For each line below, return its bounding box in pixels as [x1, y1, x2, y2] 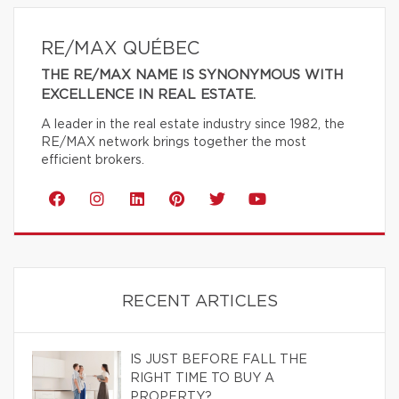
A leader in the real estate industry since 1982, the [41, 118, 345, 132]
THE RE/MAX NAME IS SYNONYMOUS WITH [41, 69, 343, 83]
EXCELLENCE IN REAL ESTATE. [41, 88, 256, 102]
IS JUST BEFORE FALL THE [130, 354, 307, 367]
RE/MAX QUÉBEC [41, 40, 199, 59]
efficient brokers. [41, 154, 144, 167]
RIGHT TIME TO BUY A [130, 372, 274, 386]
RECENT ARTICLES [121, 294, 278, 311]
